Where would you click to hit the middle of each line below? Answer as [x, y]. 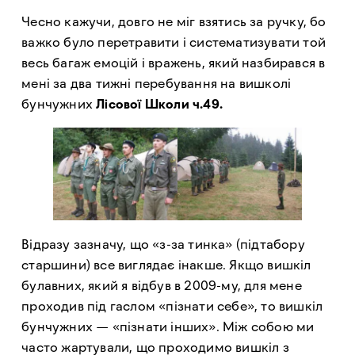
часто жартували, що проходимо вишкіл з [155, 347]
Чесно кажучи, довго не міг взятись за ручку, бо [174, 22]
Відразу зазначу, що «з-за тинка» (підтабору [163, 244]
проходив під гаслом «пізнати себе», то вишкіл [172, 305]
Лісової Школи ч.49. [159, 104]
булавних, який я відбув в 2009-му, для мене [162, 285]
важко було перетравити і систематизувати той [174, 42]
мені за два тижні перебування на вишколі [157, 84]
